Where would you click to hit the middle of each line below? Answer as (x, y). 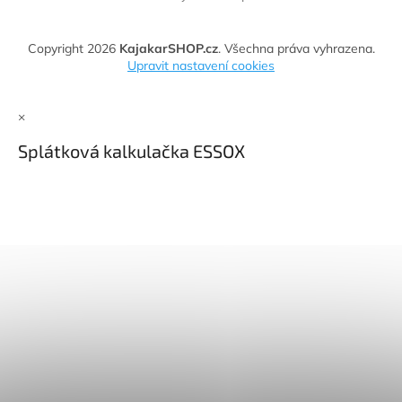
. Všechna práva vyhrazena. (296, 49)
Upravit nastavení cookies (201, 66)
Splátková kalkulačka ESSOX (131, 150)
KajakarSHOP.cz (168, 49)
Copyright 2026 (73, 49)
